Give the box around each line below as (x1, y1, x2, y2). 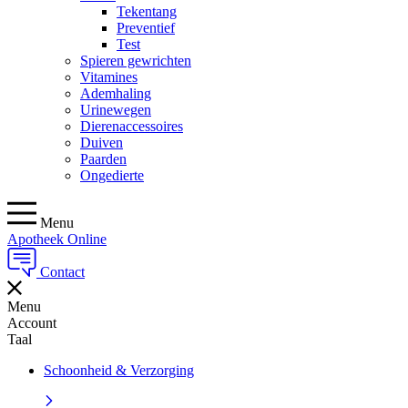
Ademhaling (80, 85, 151, 101)
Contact (40, 263, 85, 280)
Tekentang (117, 3, 177, 19)
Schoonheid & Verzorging (44, 362, 194, 378)
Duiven (80, 134, 123, 150)
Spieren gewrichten (80, 52, 191, 68)
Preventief (117, 19, 175, 36)
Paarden (80, 150, 127, 167)
